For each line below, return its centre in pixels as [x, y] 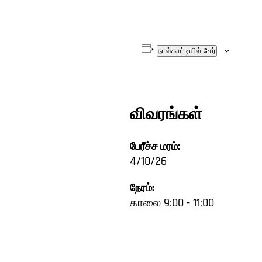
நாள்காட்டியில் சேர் [187, 51]
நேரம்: [142, 189]
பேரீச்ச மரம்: [155, 147]
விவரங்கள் [166, 115]
